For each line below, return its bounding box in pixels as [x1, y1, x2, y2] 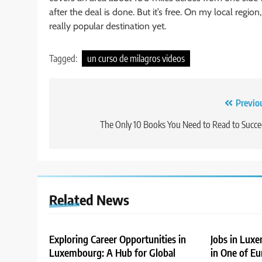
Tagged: [49, 52, 79, 64]
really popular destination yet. [49, 20, 166, 32]
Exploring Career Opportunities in [49, 232, 186, 246]
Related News [49, 190, 129, 208]
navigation [60, 118, 123, 136]
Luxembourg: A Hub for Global [49, 246, 175, 259]
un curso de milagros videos [87, 52, 185, 64]
